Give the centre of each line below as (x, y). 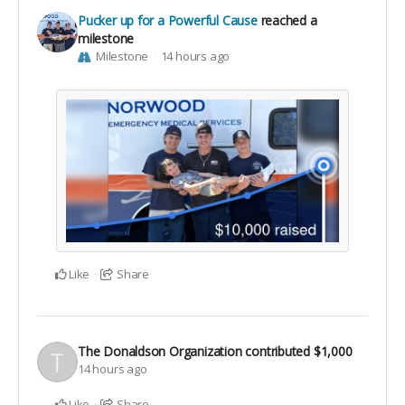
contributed (279, 351)
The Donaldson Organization (160, 351)
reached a (289, 21)
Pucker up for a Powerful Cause (168, 21)
